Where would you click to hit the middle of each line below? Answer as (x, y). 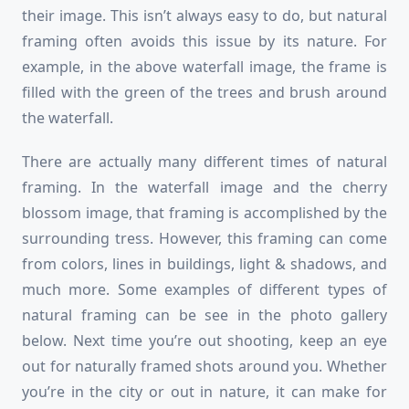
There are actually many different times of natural (204, 162)
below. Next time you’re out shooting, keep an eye (204, 341)
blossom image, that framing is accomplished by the (204, 213)
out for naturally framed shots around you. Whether (204, 367)
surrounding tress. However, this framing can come (204, 239)
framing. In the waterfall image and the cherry (204, 188)
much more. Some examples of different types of (204, 290)
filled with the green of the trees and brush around (204, 93)
